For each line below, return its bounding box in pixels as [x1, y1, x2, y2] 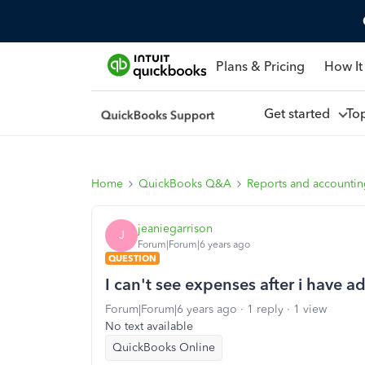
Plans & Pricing [215, 58, 305, 74]
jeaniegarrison [138, 221, 213, 235]
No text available [105, 319, 193, 333]
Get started [263, 105, 336, 121]
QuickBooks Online [112, 341, 215, 354]
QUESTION [108, 253, 156, 264]
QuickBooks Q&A [139, 177, 231, 191]
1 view [293, 302, 327, 316]
